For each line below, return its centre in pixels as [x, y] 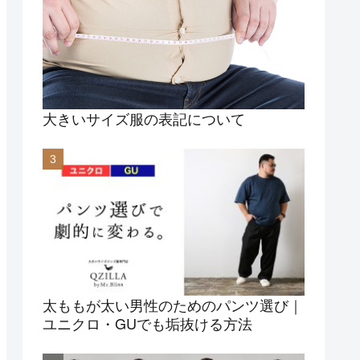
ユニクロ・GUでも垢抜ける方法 [147, 323]
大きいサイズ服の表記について [144, 118]
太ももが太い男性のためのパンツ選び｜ [173, 305]
